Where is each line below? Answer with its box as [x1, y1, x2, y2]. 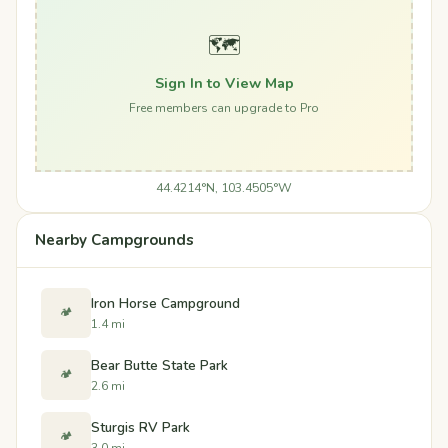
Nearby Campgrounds [35, 230, 194, 251]
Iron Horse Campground [91, 293, 240, 313]
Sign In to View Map [154, 72, 294, 93]
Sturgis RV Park [91, 417, 190, 437]
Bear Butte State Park [91, 355, 228, 375]
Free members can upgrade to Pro [129, 99, 319, 116]
